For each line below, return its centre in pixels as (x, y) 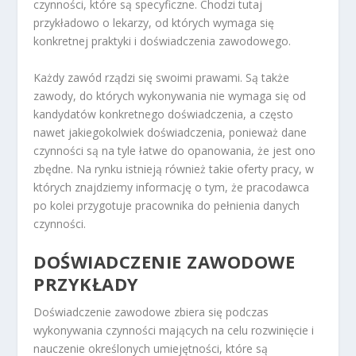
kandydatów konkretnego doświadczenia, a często (164, 114)
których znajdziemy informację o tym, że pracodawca (172, 187)
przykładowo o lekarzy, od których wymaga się (154, 23)
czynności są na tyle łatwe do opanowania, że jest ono (175, 150)
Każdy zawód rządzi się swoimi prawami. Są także (162, 77)
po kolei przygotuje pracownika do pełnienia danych (167, 205)
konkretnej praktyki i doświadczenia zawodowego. (163, 41)
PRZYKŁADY (86, 284)
